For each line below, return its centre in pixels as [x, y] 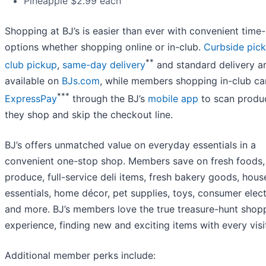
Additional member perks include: [80, 256]
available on [33, 80]
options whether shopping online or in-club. [104, 47]
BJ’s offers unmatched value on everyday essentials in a [130, 145]
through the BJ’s [109, 99]
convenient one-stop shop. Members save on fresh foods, [135, 161]
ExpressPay [31, 99]
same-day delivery [104, 64]
